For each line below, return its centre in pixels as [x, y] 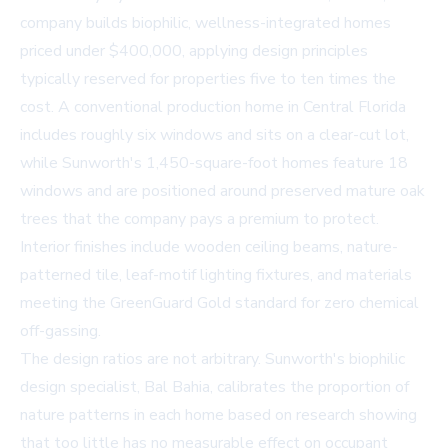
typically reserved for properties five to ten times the [208, 79]
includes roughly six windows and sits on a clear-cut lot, [214, 135]
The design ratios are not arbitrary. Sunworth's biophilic [212, 359]
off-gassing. [60, 331]
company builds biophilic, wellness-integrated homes [205, 23]
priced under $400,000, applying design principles [194, 51]
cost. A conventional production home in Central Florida [213, 107]
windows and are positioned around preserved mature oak [222, 191]
